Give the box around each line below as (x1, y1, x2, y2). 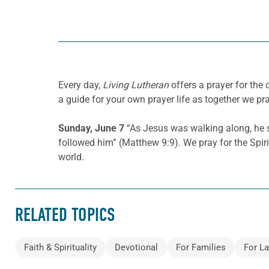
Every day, (58, 79, 103, 91)
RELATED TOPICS (15, 204, 115, 226)
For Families (176, 242, 226, 253)
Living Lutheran (103, 79, 169, 91)
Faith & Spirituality (24, 242, 97, 253)
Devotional (115, 242, 158, 253)
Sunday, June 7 (58, 122, 127, 134)
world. (58, 151, 84, 163)
